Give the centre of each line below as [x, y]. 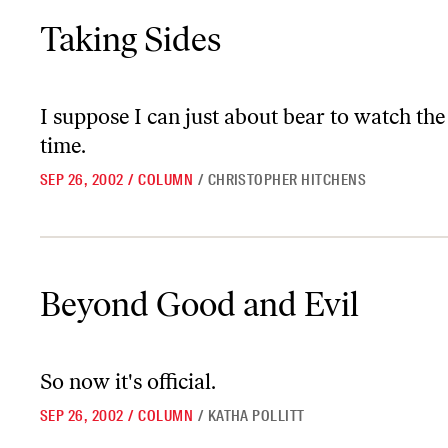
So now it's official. [128, 381]
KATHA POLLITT [256, 416]
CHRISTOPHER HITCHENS [287, 180]
